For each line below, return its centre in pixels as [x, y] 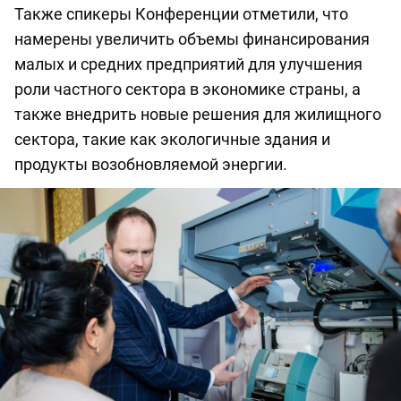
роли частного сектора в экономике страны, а [188, 90]
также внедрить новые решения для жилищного [198, 115]
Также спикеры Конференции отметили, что [181, 14]
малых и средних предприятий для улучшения [188, 64]
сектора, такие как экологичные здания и [172, 140]
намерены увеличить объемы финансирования [192, 39]
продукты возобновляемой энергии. [151, 165]
